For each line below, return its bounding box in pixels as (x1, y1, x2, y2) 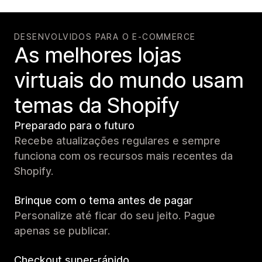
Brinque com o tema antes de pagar (14, 194, 193, 206)
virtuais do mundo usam (14, 67, 244, 93)
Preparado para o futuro (14, 119, 135, 132)
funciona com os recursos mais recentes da (14, 149, 233, 162)
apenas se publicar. (14, 224, 110, 237)
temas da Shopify (14, 92, 179, 118)
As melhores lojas (14, 42, 181, 68)
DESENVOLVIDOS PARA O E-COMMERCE (14, 31, 196, 42)
